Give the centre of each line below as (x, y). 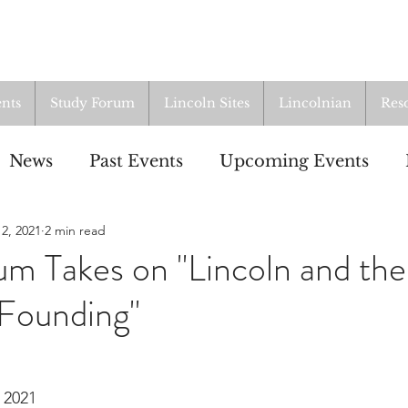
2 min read (75, 231)
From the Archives (260, 235)
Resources (104, 235)
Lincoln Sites (206, 103)
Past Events (136, 162)
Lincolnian (315, 103)
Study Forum (92, 103)
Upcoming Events (294, 162)
